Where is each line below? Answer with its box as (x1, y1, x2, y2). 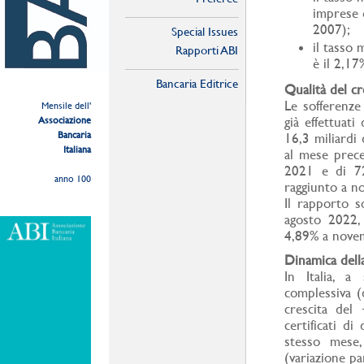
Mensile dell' (41, 100, 91, 111)
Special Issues (171, 24, 238, 38)
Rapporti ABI (175, 43, 238, 57)
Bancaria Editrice (156, 76, 238, 90)
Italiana (63, 144, 91, 155)
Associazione (38, 115, 91, 126)
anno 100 (54, 173, 91, 184)
